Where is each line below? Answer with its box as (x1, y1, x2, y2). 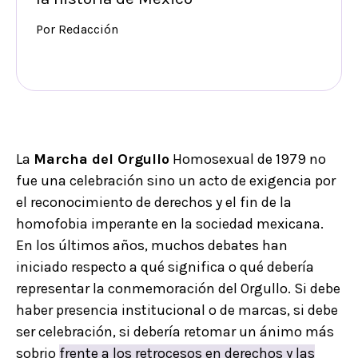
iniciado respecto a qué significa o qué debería (16, 258, 314, 276)
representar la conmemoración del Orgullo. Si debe (16, 280, 340, 298)
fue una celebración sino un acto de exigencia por (16, 172, 336, 190)
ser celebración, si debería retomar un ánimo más (16, 323, 334, 341)
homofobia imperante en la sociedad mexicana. (16, 215, 324, 233)
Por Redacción (36, 22, 118, 38)
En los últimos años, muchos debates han (16, 237, 288, 255)
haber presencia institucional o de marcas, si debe (16, 301, 338, 320)
